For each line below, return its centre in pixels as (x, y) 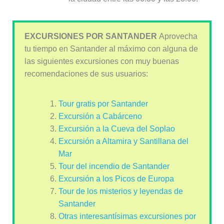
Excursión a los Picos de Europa (116, 178)
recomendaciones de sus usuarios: (86, 73)
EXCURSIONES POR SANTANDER (91, 36)
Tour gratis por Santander (103, 103)
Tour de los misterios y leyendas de (120, 191)
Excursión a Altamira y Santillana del (123, 141)
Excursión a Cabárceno (100, 116)
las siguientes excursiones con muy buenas (101, 61)
